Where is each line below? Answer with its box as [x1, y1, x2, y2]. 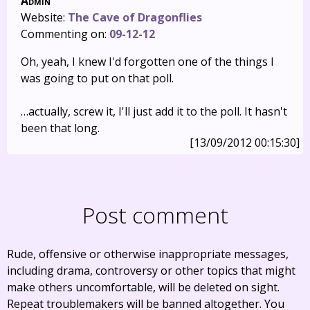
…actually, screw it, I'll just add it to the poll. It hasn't [21, 104, 287, 119]
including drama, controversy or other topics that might [7, 263, 295, 278]
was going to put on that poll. [21, 71, 174, 86]
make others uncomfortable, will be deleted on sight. [7, 280, 280, 295]
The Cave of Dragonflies [68, 10, 202, 25]
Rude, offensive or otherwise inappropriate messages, [7, 246, 289, 262]
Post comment [82, 200, 228, 230]
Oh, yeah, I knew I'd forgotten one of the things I [21, 54, 274, 69]
